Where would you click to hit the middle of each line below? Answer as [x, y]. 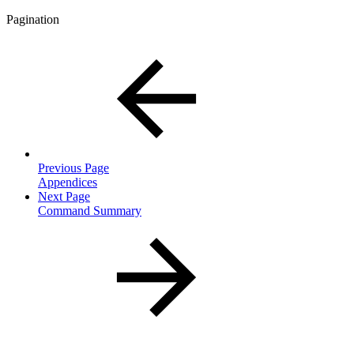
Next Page [64, 197]
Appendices [68, 183]
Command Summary [90, 211]
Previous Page [73, 168]
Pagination [33, 20]
